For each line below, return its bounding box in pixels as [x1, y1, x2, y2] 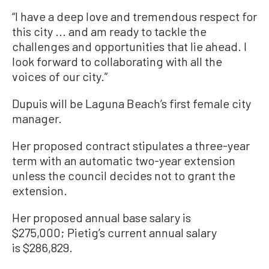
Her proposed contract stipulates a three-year [12, 138, 250, 153]
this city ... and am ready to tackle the [12, 23, 207, 38]
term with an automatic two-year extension [12, 153, 235, 168]
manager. [12, 110, 62, 125]
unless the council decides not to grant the [12, 168, 235, 183]
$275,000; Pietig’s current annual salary [12, 225, 217, 240]
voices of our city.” [12, 68, 107, 83]
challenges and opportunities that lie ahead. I [12, 38, 247, 53]
